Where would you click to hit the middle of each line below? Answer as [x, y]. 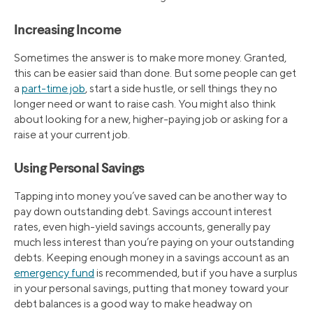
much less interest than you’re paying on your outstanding [154, 242]
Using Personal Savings [79, 169]
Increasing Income [68, 31]
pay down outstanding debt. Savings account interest [143, 212]
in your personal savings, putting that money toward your [151, 289]
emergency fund [54, 273]
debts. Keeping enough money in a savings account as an [152, 258]
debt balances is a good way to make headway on [133, 304]
